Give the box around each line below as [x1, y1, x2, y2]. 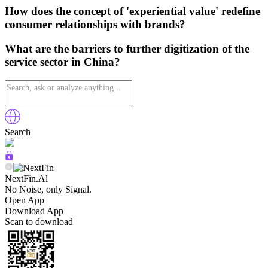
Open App [5, 194, 44, 205]
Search [5, 126, 31, 137]
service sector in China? [5, 56, 120, 68]
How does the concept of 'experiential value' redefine [5, 5, 260, 18]
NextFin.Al [5, 173, 48, 184]
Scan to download [5, 216, 73, 227]
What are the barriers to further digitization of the [5, 42, 249, 55]
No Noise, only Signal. [5, 184, 92, 194]
